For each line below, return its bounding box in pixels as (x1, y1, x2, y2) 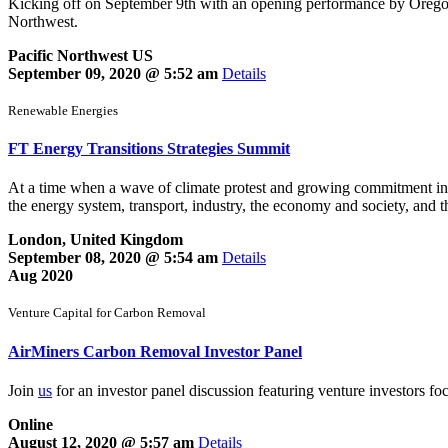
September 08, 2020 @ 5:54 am (8, 249, 222, 267)
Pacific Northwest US (8, 46, 153, 64)
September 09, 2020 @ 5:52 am (8, 64, 222, 82)
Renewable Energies (8, 102, 118, 118)
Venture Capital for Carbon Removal (8, 305, 206, 321)
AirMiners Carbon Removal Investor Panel (8, 342, 302, 360)
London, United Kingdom (8, 231, 183, 249)
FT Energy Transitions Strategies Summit (8, 140, 290, 158)
